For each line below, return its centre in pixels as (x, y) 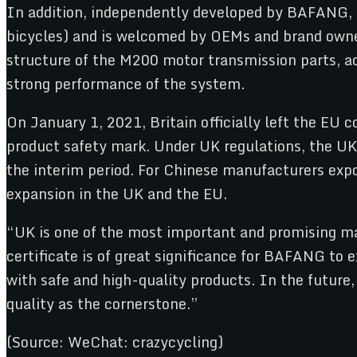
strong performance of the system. (126, 83)
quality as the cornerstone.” (102, 303)
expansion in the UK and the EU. (117, 193)
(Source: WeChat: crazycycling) (115, 341)
